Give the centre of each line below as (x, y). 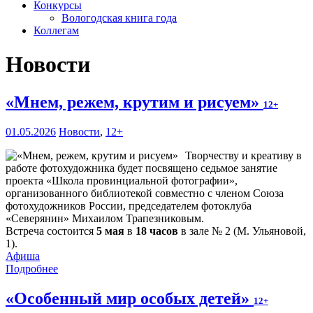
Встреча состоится (51, 231)
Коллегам (56, 30)
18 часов (157, 231)
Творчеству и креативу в (243, 155)
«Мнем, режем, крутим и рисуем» (134, 102)
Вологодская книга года (119, 18)
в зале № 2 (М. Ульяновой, (242, 231)
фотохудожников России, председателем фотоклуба (129, 205)
